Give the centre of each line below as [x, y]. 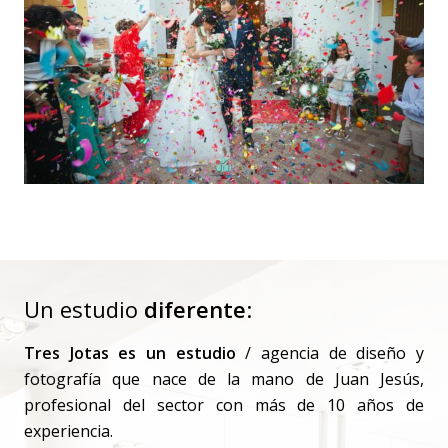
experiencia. [68, 431]
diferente [195, 309]
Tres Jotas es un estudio [135, 353]
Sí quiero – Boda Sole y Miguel [224, 217]
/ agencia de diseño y [335, 353]
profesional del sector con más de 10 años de [224, 405]
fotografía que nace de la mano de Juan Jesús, [224, 379]
